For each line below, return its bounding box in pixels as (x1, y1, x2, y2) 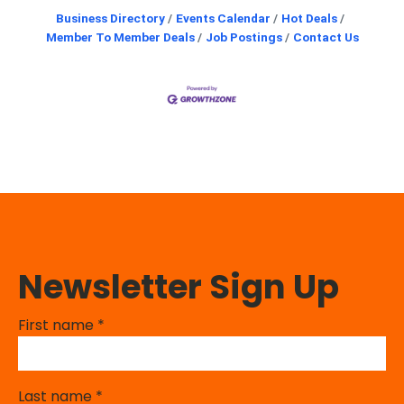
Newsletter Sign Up (18, 263, 339, 311)
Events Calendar (176, 11, 271, 26)
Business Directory (56, 11, 165, 26)
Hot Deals (281, 11, 337, 26)
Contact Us (292, 30, 359, 45)
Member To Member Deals (45, 30, 195, 45)
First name (18, 315, 97, 336)
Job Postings (205, 30, 282, 45)
